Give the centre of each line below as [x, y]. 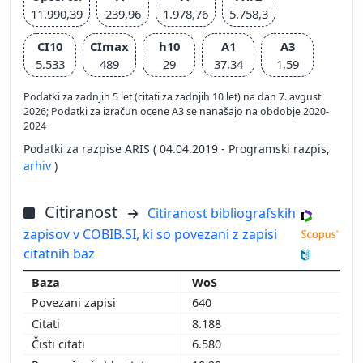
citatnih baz [59, 253]
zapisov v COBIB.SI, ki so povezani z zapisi [150, 234]
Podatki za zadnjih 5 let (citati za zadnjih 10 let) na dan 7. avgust [172, 96]
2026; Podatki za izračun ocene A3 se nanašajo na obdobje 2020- [176, 111]
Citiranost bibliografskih [222, 213]
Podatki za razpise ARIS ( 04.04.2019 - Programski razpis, [177, 148]
